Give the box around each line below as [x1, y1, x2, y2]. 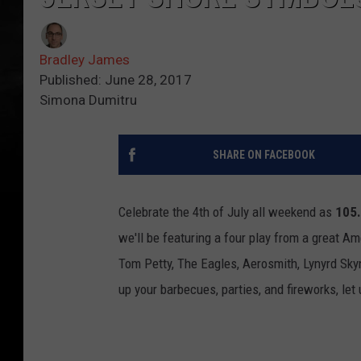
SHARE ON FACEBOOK [212, 148, 315, 162]
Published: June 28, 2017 [39, 72, 192, 89]
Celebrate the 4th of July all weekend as [118, 204, 335, 221]
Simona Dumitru [39, 92, 137, 109]
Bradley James [39, 52, 130, 68]
